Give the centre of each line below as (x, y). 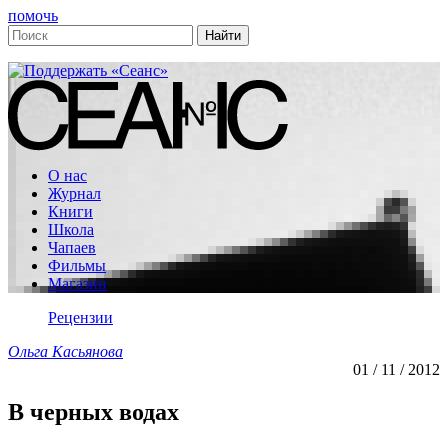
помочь (33, 15)
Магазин (77, 283)
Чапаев (72, 247)
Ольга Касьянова (65, 351)
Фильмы (77, 265)
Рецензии (80, 317)
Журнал (74, 193)
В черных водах (93, 411)
